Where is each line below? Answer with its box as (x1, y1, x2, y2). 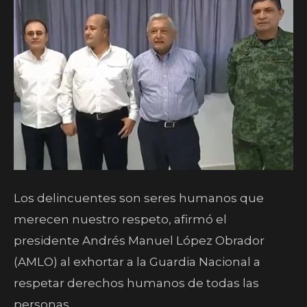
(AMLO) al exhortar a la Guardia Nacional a (14, 255, 260, 269)
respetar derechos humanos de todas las (14, 276, 259, 290)
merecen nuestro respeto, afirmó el (14, 212, 227, 226)
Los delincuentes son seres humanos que (14, 191, 264, 205)
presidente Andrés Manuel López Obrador (14, 234, 265, 247)
